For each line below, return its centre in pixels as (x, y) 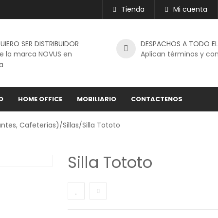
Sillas (71, 125)
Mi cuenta (190, 9)
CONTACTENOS (157, 99)
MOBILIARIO (97, 99)
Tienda (133, 9)
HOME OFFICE (40, 99)
